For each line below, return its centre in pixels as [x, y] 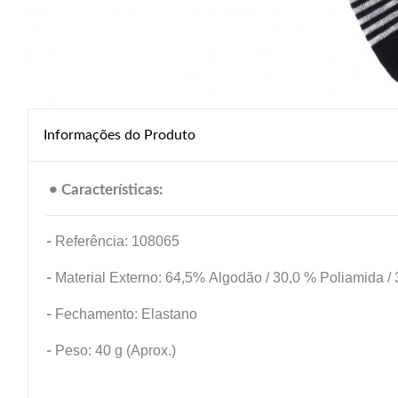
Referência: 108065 [117, 241]
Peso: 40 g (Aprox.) [114, 350]
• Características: [106, 190]
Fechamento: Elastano [126, 314]
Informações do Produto [119, 135]
